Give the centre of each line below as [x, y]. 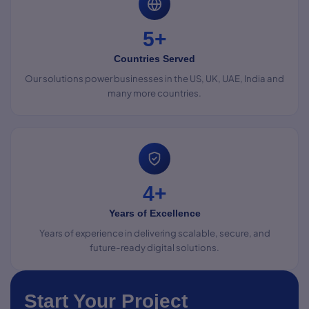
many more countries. [154, 92]
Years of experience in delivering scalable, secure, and [154, 232]
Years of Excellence [154, 213]
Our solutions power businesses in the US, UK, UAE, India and [154, 78]
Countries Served [154, 58]
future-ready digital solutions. [154, 247]
